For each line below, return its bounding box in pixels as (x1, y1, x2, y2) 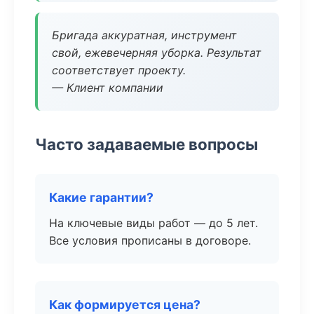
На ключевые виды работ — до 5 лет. (49, 216, 258, 230)
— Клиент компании (52, 81, 163, 95)
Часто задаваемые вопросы (35, 135, 258, 153)
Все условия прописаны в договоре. (49, 233, 251, 247)
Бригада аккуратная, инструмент (52, 28, 237, 42)
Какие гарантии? (49, 190, 153, 205)
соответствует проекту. (52, 63, 186, 77)
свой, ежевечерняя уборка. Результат (52, 46, 261, 60)
